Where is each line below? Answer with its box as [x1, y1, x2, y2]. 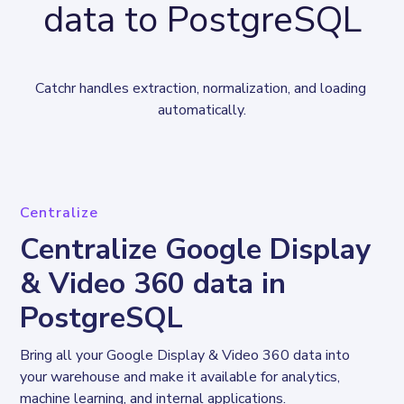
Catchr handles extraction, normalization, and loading [34, 78, 370, 98]
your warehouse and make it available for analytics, [20, 366, 344, 387]
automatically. [158, 99, 246, 120]
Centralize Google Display [20, 229, 372, 269]
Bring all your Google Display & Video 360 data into [20, 344, 354, 365]
